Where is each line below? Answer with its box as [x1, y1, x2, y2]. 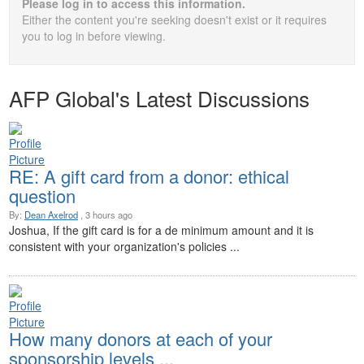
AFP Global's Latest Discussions [9, 83, 310, 114]
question [9, 183, 76, 209]
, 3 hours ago [78, 208, 132, 222]
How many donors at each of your [9, 326, 272, 352]
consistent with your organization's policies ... [9, 238, 240, 255]
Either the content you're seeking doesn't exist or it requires [22, 11, 327, 28]
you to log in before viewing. [22, 28, 166, 45]
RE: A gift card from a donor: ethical [9, 163, 289, 189]
